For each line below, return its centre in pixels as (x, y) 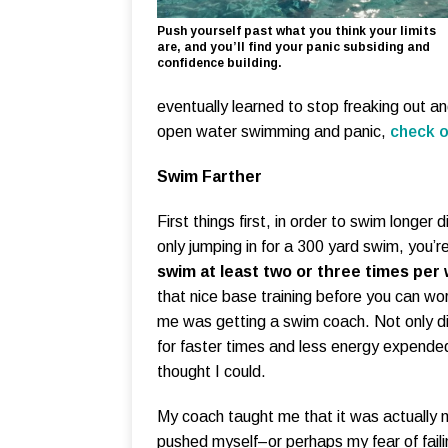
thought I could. (211, 372)
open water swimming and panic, (273, 132)
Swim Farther (209, 177)
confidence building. (219, 62)
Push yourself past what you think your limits (296, 30)
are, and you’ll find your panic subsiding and (293, 46)
